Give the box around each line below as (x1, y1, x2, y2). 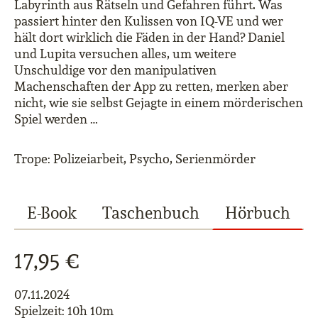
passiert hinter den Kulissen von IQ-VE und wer (14, 13, 283, 29)
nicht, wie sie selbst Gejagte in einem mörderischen (14, 94, 303, 111)
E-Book (27, 202, 77, 223)
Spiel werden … (14, 111, 98, 127)
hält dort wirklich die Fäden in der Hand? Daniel (14, 29, 285, 45)
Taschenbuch (102, 202, 199, 223)
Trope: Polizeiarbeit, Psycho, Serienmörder (14, 150, 256, 167)
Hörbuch (225, 202, 290, 223)
